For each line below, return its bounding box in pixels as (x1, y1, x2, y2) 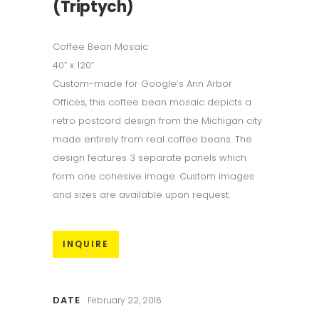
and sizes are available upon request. (53, 188, 230, 202)
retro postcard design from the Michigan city (53, 114, 262, 127)
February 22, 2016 (88, 294, 162, 306)
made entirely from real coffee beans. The (53, 132, 252, 146)
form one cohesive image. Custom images (53, 169, 254, 183)
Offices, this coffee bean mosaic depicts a (53, 95, 251, 109)
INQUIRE (63, 238, 109, 250)
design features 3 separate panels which (53, 151, 246, 164)
